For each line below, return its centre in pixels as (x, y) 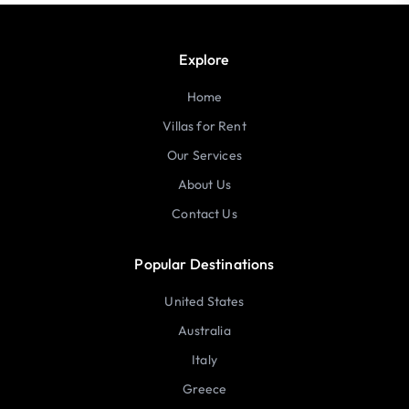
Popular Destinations (204, 264)
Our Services (204, 155)
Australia (204, 330)
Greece (204, 389)
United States (204, 301)
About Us (204, 184)
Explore (204, 59)
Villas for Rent (204, 126)
